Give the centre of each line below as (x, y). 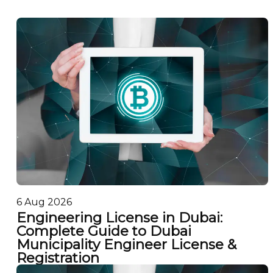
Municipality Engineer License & (126, 245)
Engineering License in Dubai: (119, 218)
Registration (58, 258)
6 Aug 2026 (44, 202)
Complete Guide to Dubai (104, 231)
